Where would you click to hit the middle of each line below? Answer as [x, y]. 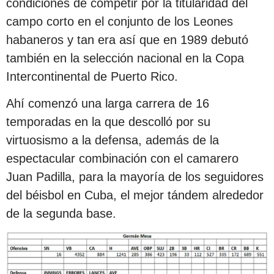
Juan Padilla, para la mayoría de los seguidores [135, 176]
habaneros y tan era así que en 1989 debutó [127, 39]
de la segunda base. [61, 213]
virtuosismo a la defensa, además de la [113, 140]
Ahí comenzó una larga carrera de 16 [108, 103]
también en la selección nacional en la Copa [125, 58]
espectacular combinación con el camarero [122, 158]
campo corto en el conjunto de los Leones [120, 21]
